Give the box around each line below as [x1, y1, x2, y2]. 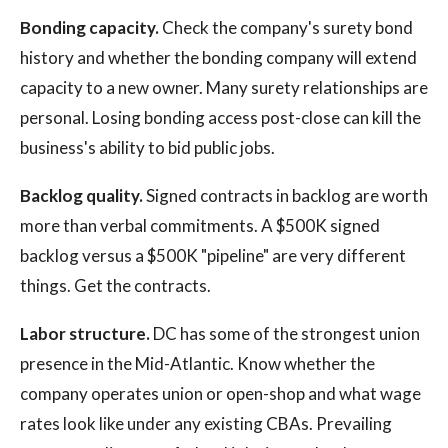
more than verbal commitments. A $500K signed [20, 215, 380, 236]
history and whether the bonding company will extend [20, 47, 417, 68]
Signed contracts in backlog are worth [143, 185, 428, 206]
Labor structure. [20, 323, 150, 344]
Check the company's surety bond [159, 17, 413, 38]
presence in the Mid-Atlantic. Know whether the [20, 353, 375, 374]
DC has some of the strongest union [150, 323, 420, 344]
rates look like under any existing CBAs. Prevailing [20, 413, 392, 434]
